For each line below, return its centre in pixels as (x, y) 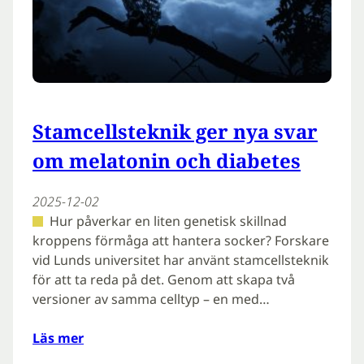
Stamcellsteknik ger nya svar (175, 132)
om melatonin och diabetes (167, 161)
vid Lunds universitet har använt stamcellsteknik (181, 260)
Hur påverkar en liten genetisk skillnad (168, 221)
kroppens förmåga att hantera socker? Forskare (181, 241)
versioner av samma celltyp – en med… (151, 299)
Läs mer (58, 338)
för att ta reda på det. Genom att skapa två (164, 280)
